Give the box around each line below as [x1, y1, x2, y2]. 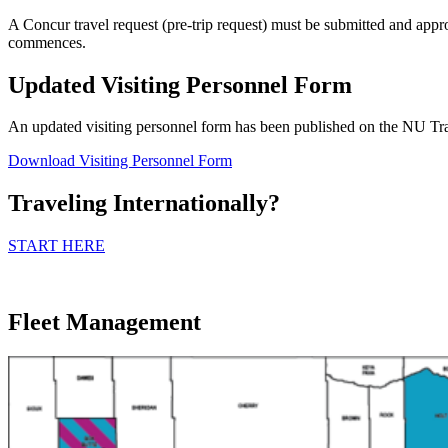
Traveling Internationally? [8, 190, 280, 217]
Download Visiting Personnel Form [8, 152, 232, 170]
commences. [8, 33, 86, 51]
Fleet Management [8, 309, 201, 336]
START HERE [8, 237, 105, 255]
